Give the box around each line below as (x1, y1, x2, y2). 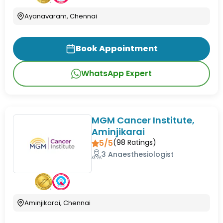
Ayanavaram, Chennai (24, 11, 97, 21)
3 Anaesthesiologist (102, 149, 174, 159)
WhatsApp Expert (81, 67, 152, 79)
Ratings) (125, 137, 157, 147)
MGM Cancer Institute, (92, 113, 195, 126)
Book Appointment (75, 42, 158, 54)
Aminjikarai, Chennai (24, 198, 91, 208)
